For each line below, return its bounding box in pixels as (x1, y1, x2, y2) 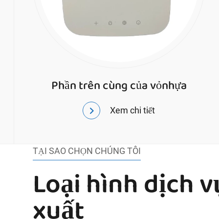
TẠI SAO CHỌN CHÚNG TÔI (33, 145, 141, 156)
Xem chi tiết (110, 105, 155, 116)
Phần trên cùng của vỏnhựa (51, 76, 187, 93)
